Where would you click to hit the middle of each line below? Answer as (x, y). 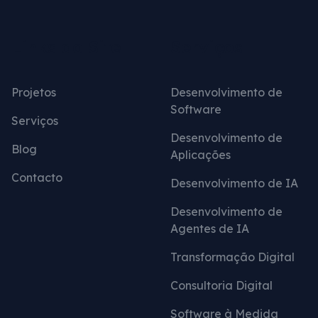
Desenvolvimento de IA (234, 183)
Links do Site (66, 46)
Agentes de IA (210, 228)
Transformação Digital (232, 257)
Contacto (37, 177)
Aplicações (201, 154)
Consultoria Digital (221, 285)
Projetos (34, 92)
